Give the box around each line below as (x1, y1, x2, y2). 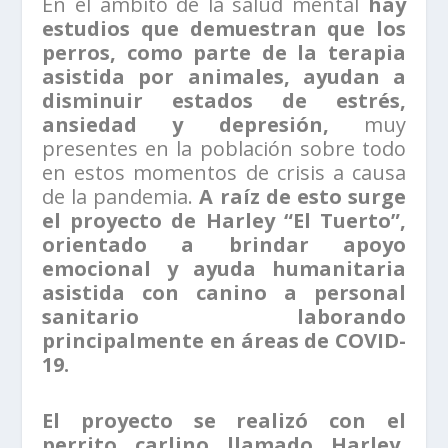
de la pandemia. (42, 183, 194, 211)
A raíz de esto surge (193, 183, 406, 211)
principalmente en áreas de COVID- (42, 327, 406, 355)
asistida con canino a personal (42, 279, 406, 307)
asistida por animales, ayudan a (42, 63, 406, 91)
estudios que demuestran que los (42, 15, 406, 43)
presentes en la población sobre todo (42, 135, 406, 163)
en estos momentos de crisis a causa (42, 159, 406, 187)
